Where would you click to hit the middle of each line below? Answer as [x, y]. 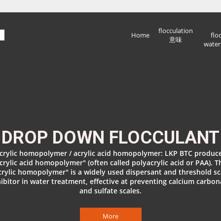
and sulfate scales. [110, 191]
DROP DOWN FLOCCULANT [110, 138]
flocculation [176, 31]
